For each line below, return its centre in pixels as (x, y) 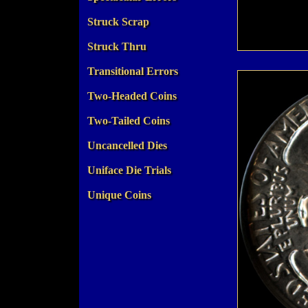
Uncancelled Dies (127, 145)
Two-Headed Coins (132, 96)
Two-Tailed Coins (129, 120)
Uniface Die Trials (129, 170)
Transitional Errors (133, 71)
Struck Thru (117, 46)
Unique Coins (119, 195)
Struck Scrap (118, 21)
